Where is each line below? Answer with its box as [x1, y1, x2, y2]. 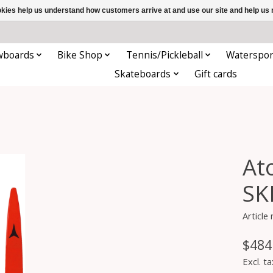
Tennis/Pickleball [126, 48, 203, 62]
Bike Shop [57, 48, 103, 62]
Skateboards [115, 67, 171, 80]
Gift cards [194, 67, 237, 80]
